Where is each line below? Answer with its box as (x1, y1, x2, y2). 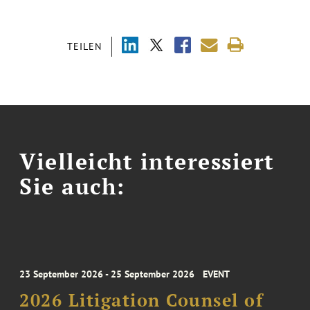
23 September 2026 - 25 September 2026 (19, 268, 195, 280)
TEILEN (66, 39, 102, 53)
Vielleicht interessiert (19, 146, 275, 176)
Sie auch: (19, 171, 125, 201)
